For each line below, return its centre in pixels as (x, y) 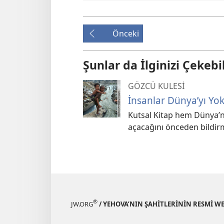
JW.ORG (82, 204)
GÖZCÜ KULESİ (156, 86)
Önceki (126, 33)
